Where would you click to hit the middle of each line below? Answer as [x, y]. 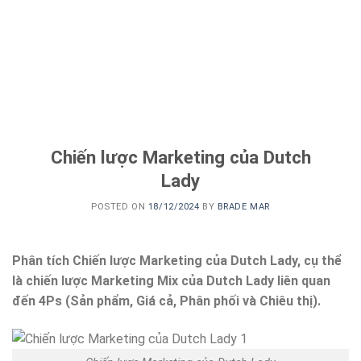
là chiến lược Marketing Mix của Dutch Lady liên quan [171, 280]
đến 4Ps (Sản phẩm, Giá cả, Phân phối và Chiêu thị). [166, 301]
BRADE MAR [243, 206]
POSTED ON [120, 206]
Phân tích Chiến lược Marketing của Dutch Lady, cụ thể [177, 260]
